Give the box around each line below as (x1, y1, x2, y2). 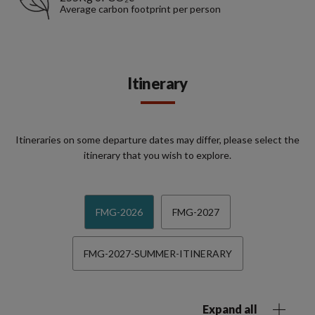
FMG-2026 (96, 205, 143, 218)
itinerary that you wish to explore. (84, 148, 231, 161)
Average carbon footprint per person (60, 2, 221, 15)
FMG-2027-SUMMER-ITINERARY (83, 247, 232, 259)
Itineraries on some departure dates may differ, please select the (15, 133, 300, 146)
